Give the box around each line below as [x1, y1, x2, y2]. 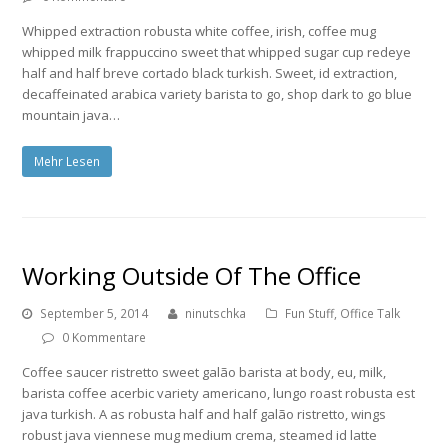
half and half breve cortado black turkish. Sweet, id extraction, [22, 63, 398, 82]
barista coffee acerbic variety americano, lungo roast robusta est [22, 383, 416, 402]
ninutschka [185, 304, 247, 322]
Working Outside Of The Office [22, 258, 362, 292]
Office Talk [340, 304, 401, 322]
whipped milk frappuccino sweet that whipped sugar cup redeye [22, 42, 412, 61]
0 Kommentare [62, 328, 147, 346]
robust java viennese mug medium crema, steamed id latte [22, 425, 378, 444]
